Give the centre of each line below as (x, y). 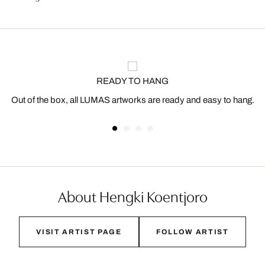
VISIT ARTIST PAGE (79, 232)
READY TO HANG (132, 81)
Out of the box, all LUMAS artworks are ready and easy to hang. (132, 100)
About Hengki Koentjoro (132, 196)
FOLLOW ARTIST (192, 232)
